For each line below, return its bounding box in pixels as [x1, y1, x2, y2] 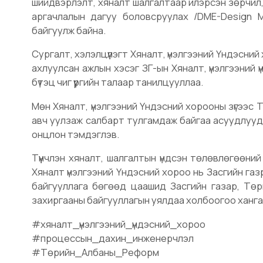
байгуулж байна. [32, 23, 106, 37]
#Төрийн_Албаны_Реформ [32, 245, 159, 259]
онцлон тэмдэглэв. [32, 127, 119, 141]
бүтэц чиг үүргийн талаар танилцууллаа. [32, 75, 203, 89]
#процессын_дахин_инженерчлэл [32, 231, 194, 245]
